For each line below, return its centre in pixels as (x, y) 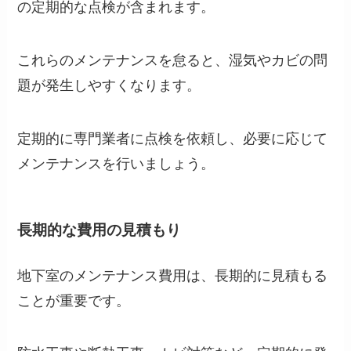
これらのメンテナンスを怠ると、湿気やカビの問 (173, 61)
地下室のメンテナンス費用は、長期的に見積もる (173, 275)
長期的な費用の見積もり (100, 230)
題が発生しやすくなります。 (109, 86)
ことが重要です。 (74, 300)
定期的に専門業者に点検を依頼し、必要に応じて (173, 138)
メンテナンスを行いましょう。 (116, 163)
